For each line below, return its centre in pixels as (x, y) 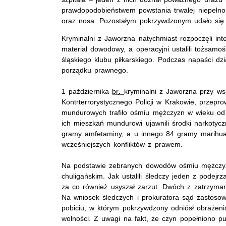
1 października (87, 92)
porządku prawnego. (95, 70)
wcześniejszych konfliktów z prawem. (122, 145)
